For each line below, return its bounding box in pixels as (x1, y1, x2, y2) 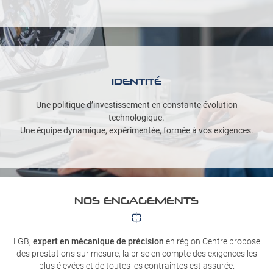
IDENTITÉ (112, 76, 161, 87)
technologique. (108, 113, 165, 122)
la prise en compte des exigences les (122, 249, 257, 258)
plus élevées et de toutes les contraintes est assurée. (38, 261, 235, 271)
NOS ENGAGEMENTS (74, 194, 199, 206)
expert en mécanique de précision (32, 236, 164, 246)
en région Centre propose (163, 236, 260, 246)
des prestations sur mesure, (16, 249, 121, 258)
